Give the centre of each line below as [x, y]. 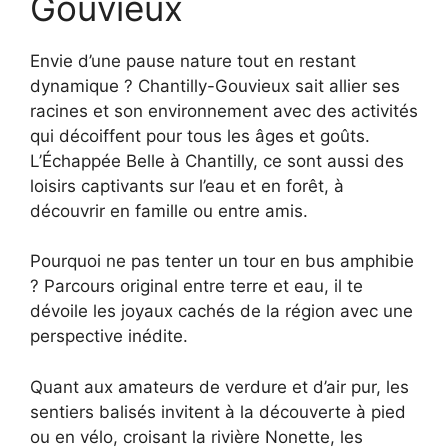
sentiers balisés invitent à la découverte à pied [218, 411]
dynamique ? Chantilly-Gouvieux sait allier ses [215, 85]
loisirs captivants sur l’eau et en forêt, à [187, 185]
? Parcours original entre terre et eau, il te [196, 286]
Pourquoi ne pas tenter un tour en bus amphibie [222, 261]
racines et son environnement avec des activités [224, 110]
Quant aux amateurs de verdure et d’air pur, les [219, 386]
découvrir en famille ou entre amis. [169, 210]
